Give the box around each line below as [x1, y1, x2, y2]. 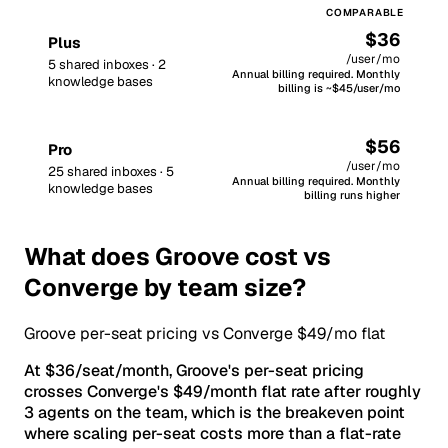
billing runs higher [304, 187, 400, 202]
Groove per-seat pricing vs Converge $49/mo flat [24, 323, 385, 345]
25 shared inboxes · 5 [48, 162, 174, 180]
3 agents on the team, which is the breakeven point [24, 402, 405, 424]
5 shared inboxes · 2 [48, 55, 166, 73]
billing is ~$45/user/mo [278, 80, 400, 95]
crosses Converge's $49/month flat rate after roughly [24, 381, 421, 403]
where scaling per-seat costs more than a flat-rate [24, 423, 401, 445]
